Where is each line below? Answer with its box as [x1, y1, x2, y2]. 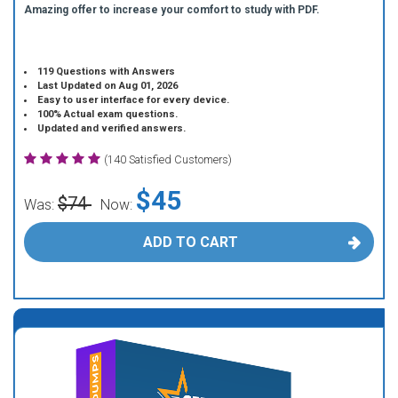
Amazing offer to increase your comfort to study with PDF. [24, 4, 320, 16]
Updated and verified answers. [37, 123, 187, 134]
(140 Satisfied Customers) [104, 153, 232, 166]
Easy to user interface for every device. [37, 94, 230, 106]
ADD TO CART [142, 234, 238, 251]
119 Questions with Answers [37, 66, 176, 77]
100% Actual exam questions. [37, 108, 179, 120]
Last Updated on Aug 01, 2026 [37, 80, 179, 92]
